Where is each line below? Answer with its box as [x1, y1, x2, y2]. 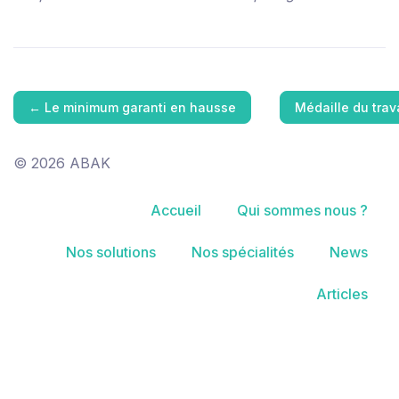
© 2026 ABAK [13, 153, 110, 172]
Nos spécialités [191, 242, 294, 261]
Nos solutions [66, 242, 156, 261]
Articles [316, 285, 368, 304]
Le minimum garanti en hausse [45, 99, 236, 115]
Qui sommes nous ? [237, 200, 368, 219]
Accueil [151, 200, 201, 219]
